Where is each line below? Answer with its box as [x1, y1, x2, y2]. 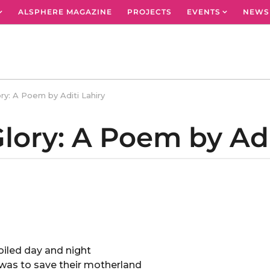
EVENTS [187, 7, 221, 16]
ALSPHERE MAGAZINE [18, 7, 112, 16]
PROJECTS [127, 7, 172, 16]
